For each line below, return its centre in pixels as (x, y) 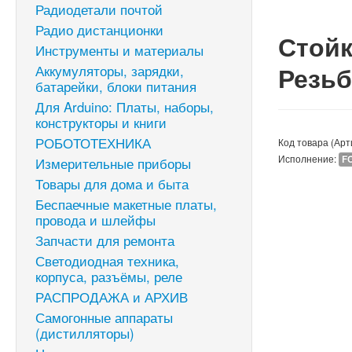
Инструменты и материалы (119, 50)
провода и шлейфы (95, 220)
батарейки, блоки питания (116, 86)
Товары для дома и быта (112, 183)
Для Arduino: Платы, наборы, (125, 106)
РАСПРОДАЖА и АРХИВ (112, 297)
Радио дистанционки (99, 29)
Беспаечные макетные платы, (126, 204)
